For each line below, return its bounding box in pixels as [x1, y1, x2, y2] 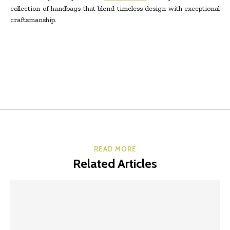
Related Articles [73, 156, 157, 171]
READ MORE [93, 145, 137, 154]
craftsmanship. [10, 15, 56, 25]
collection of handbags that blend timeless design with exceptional [10, 4, 220, 13]
